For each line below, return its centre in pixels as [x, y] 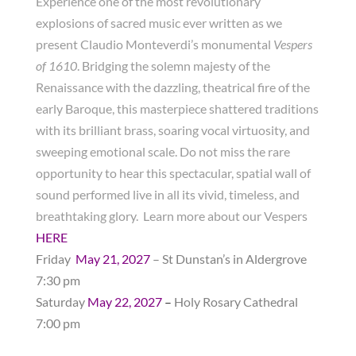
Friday [55, 259]
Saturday [60, 302]
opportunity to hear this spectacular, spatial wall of [173, 173]
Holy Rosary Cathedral [236, 302]
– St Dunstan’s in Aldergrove [229, 259]
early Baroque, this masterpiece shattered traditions [177, 108]
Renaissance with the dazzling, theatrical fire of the [172, 87]
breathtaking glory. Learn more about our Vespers [171, 216]
